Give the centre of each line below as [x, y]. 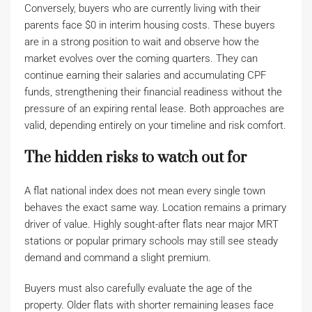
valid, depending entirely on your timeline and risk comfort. [155, 125]
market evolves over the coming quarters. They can [141, 58]
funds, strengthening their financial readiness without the [153, 92]
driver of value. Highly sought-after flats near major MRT [151, 224]
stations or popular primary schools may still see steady [151, 241]
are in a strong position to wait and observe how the [142, 42]
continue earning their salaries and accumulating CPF [145, 75]
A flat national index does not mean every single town [145, 191]
